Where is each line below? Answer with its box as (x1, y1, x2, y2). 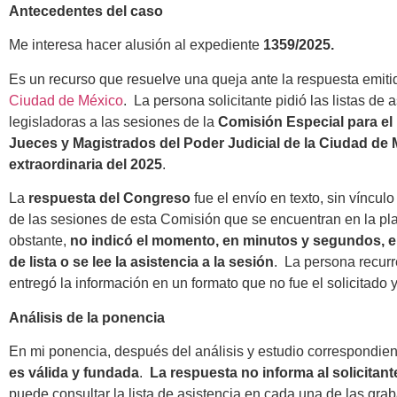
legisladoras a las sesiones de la (9, 113, 218, 129)
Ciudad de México (9, 92, 123, 108)
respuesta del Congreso (28, 191, 191, 206)
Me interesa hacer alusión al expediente (9, 37, 263, 53)
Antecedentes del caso (9, 4, 163, 19)
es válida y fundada (9, 364, 139, 380)
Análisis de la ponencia (9, 309, 165, 325)
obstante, (9, 233, 70, 249)
